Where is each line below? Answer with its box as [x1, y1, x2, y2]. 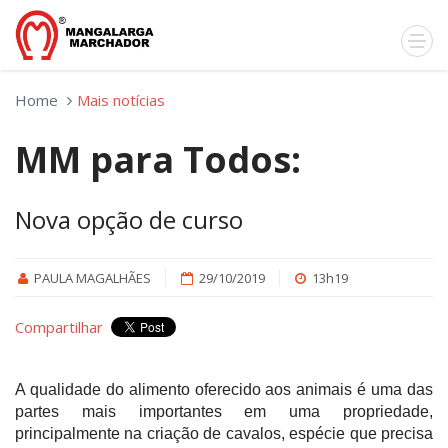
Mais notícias [77, 90, 165, 110]
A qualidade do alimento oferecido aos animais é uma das [15, 381, 433, 398]
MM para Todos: [15, 135, 301, 184]
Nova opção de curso [15, 203, 243, 236]
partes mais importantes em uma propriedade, [15, 403, 433, 420]
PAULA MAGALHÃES [34, 269, 152, 287]
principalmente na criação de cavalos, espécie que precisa [15, 425, 433, 442]
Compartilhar [15, 317, 103, 337]
